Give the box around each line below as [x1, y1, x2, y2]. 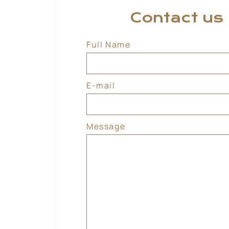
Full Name [86, 39, 131, 50]
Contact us [130, 9, 223, 26]
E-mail [86, 80, 116, 91]
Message [86, 121, 126, 132]
